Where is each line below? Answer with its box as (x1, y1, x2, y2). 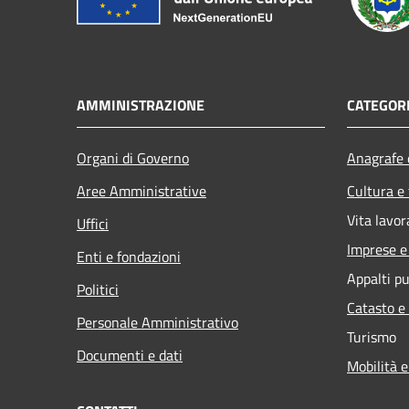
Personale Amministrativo (77, 310, 238, 333)
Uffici (77, 212, 109, 235)
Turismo (347, 325, 396, 348)
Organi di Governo (77, 146, 189, 169)
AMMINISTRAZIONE (77, 93, 204, 116)
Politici (77, 278, 119, 300)
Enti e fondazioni (77, 245, 181, 267)
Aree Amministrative (77, 179, 206, 202)
